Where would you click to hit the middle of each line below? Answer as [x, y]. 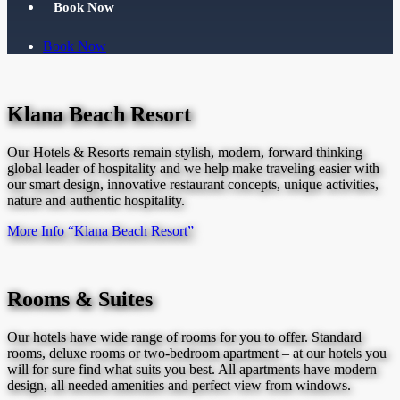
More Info [36, 230]
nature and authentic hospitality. [96, 200]
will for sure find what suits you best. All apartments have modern [192, 369]
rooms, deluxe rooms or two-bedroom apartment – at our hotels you [197, 353]
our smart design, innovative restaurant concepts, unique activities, [193, 184]
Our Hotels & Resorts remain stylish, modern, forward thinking [185, 152]
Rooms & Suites [80, 299]
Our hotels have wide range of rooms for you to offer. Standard [184, 337]
